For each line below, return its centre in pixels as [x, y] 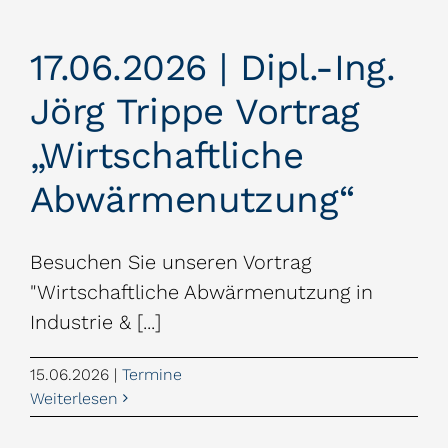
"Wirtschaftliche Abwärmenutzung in [201, 291]
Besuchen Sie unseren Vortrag [170, 261]
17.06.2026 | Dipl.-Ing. [213, 67]
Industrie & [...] [95, 321]
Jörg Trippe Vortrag [195, 111]
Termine [152, 374]
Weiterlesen [74, 398]
